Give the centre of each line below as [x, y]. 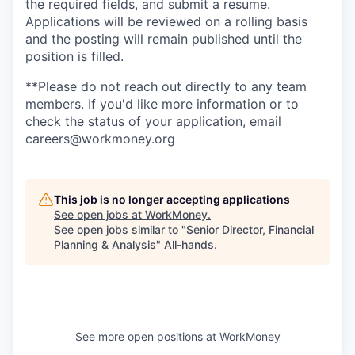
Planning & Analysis [105, 244]
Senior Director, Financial [250, 229]
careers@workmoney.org [100, 139]
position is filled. [74, 56]
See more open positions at [147, 336]
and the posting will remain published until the [164, 39]
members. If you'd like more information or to [162, 104]
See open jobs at [99, 214]
